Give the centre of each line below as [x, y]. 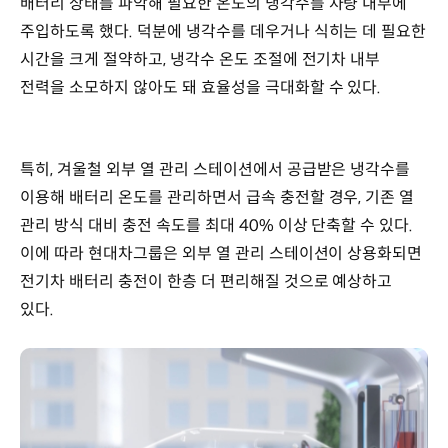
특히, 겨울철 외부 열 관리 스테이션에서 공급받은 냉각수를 [215, 169]
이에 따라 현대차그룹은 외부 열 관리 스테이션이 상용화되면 [221, 253]
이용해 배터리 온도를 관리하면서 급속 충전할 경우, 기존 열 [217, 197]
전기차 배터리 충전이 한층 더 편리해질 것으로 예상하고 [206, 281]
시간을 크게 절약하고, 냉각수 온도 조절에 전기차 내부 [200, 59]
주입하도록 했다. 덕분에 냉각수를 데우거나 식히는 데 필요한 [223, 31]
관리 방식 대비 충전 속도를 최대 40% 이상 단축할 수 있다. [217, 225]
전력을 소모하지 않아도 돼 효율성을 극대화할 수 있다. [203, 87]
